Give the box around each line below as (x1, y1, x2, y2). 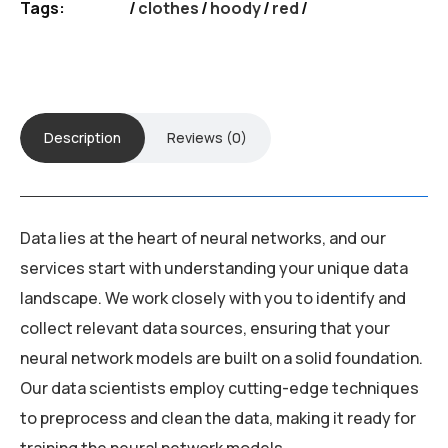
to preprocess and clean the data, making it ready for (20, 406, 416, 429)
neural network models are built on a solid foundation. (20, 346, 423, 369)
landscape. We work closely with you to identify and (20, 286, 406, 309)
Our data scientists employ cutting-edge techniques (20, 376, 419, 399)
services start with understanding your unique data (20, 256, 408, 279)
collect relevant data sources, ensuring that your (20, 316, 390, 339)
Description (44, 127, 121, 147)
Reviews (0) (167, 127, 247, 147)
